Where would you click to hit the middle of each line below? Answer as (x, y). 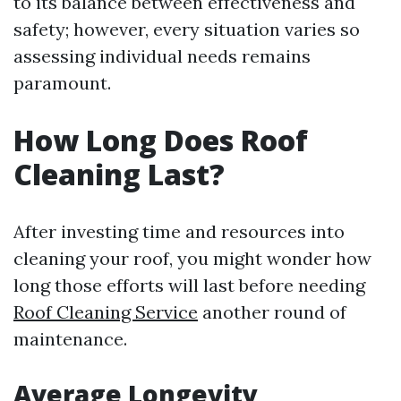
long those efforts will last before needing (189, 285)
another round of (272, 312)
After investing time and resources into (179, 231)
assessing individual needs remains (162, 56)
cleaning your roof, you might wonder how (192, 258)
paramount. (62, 83)
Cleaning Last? (119, 174)
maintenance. (70, 339)
